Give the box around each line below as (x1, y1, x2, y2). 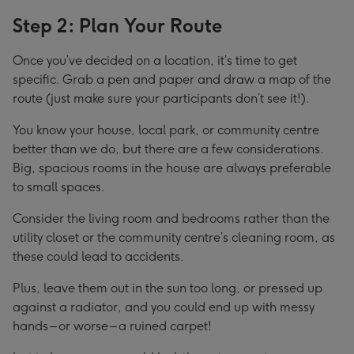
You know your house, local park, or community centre (13, 122, 319, 137)
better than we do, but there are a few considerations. (13, 141, 323, 156)
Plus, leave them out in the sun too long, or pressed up (13, 281, 322, 296)
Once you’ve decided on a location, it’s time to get (13, 53, 297, 68)
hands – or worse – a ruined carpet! (13, 318, 212, 333)
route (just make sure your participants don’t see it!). (13, 91, 310, 106)
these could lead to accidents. (13, 249, 184, 264)
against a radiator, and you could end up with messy (13, 299, 314, 314)
